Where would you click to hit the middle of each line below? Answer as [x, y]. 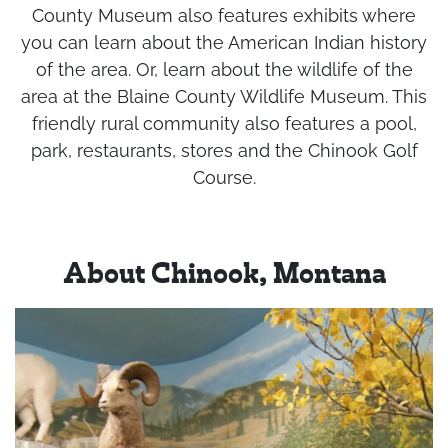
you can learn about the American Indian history [224, 42]
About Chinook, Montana [224, 276]
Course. [224, 177]
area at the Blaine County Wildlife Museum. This [224, 96]
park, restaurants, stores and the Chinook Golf [224, 150]
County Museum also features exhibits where [224, 15]
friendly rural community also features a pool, [224, 123]
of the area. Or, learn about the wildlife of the [224, 69]
